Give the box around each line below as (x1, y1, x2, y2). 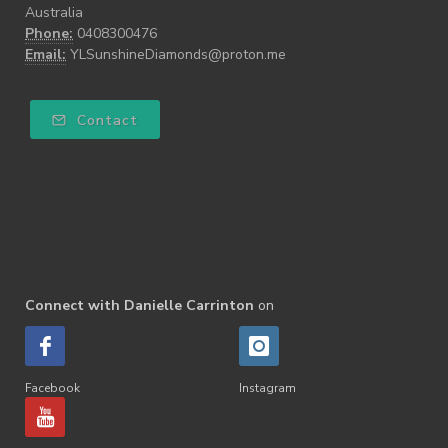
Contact (72, 110, 138, 130)
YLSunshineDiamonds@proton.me (70, 44, 286, 64)
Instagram (239, 379, 296, 396)
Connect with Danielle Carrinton (25, 295, 254, 315)
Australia (25, 2, 83, 22)
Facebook (25, 379, 80, 396)
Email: (25, 44, 66, 64)
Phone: (25, 23, 73, 43)
